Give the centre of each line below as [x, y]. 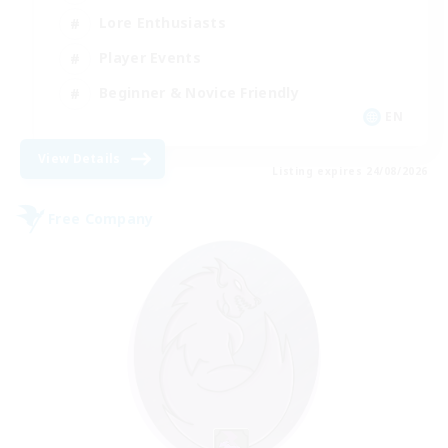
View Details [79, 158]
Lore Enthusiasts [162, 23]
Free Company [101, 219]
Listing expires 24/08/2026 [350, 170]
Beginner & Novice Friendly [199, 93]
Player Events [150, 58]
